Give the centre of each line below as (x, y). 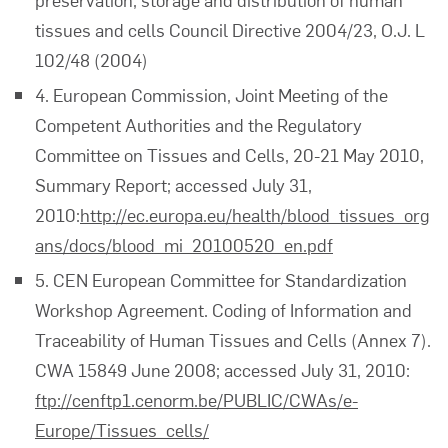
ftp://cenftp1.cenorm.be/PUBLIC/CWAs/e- (196, 399)
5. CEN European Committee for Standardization (221, 279)
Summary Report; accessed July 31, (173, 184)
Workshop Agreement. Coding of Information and (223, 309)
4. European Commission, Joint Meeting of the (211, 94)
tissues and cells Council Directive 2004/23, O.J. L (230, 29)
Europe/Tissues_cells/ (122, 429)
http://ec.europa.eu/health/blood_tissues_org (255, 214)
